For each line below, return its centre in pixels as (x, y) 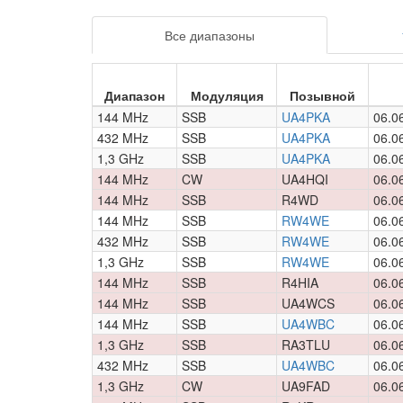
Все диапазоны (210, 35)
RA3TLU (306, 345)
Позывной (322, 95)
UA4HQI (305, 179)
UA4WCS (308, 303)
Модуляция (227, 95)
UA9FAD (306, 386)
